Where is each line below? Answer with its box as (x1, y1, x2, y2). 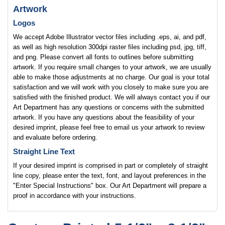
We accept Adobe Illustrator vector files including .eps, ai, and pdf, (13, 33, 206, 41)
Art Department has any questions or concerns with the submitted (13, 103, 204, 111)
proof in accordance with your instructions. (13, 192, 136, 199)
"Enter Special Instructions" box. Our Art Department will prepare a (13, 182, 206, 189)
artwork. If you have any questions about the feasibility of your (13, 114, 194, 121)
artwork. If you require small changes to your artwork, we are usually (13, 63, 211, 71)
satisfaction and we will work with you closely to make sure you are (13, 83, 208, 91)
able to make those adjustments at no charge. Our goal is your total (13, 73, 209, 81)
